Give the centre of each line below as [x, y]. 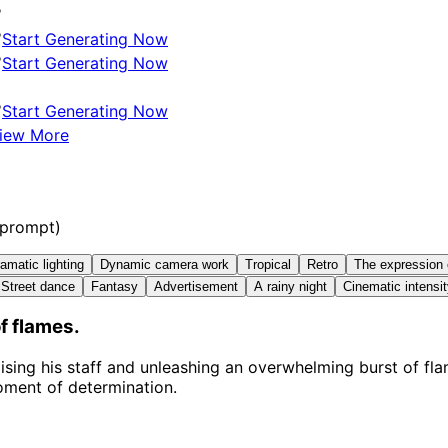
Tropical [268, 264]
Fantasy [114, 286]
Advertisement [196, 286]
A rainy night [290, 286]
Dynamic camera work [164, 264]
